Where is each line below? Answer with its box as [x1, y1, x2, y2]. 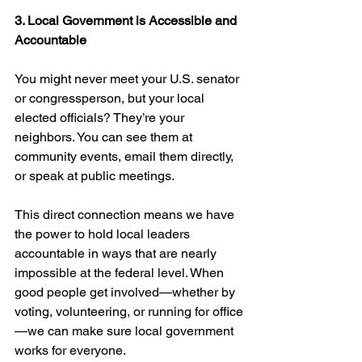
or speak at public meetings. [15, 168, 175, 183]
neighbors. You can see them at [15, 129, 196, 145]
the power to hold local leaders [15, 226, 193, 242]
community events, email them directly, [15, 149, 237, 164]
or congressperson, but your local [15, 90, 208, 106]
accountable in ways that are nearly [15, 246, 220, 261]
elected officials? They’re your [15, 110, 187, 125]
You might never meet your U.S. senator [15, 71, 242, 86]
